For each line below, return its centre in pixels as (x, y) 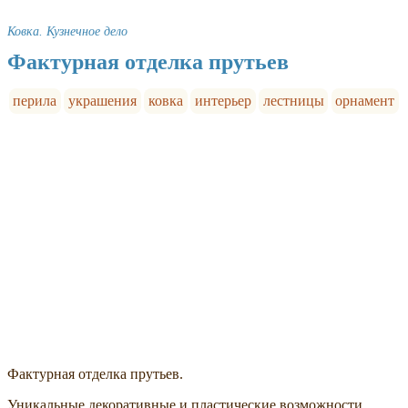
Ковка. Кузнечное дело (67, 31)
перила (35, 101)
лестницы (293, 101)
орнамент (365, 101)
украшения (103, 101)
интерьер (223, 101)
